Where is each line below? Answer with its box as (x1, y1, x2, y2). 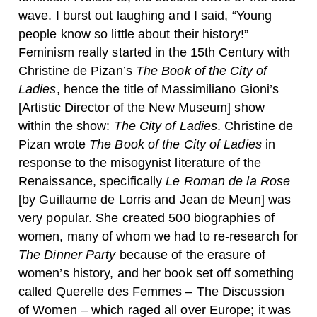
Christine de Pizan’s (18, 63, 136, 78)
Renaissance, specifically (18, 173, 166, 188)
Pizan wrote (18, 137, 90, 151)
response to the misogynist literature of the (18, 155, 261, 170)
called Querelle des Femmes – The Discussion (18, 284, 284, 299)
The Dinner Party (18, 247, 120, 262)
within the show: (18, 118, 114, 133)
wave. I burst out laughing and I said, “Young (18, 8, 272, 23)
